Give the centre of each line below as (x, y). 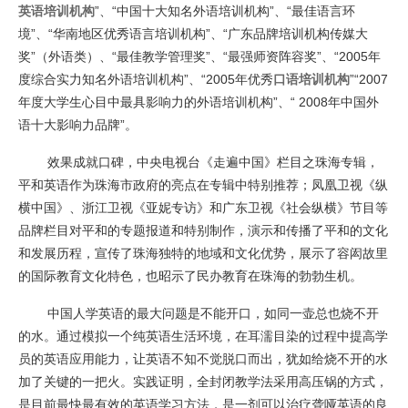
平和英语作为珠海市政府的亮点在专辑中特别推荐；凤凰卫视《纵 (203, 185)
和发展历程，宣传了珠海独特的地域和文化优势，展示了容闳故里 (203, 253)
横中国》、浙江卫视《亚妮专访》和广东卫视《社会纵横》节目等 (203, 208)
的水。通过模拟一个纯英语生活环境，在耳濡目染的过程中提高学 (203, 336)
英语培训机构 (56, 11)
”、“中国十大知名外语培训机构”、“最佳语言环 (225, 11)
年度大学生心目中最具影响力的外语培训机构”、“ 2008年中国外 (199, 102)
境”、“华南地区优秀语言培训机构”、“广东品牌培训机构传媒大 (193, 34)
